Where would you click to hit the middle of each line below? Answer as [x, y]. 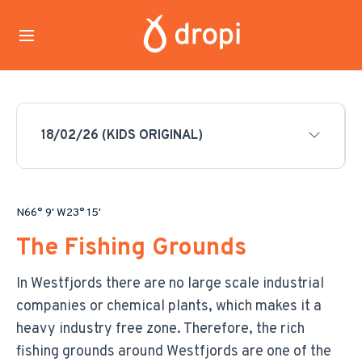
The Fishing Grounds [131, 248]
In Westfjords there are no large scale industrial [170, 284]
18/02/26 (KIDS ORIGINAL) [122, 136]
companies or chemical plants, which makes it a [169, 307]
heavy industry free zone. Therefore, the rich [160, 329]
